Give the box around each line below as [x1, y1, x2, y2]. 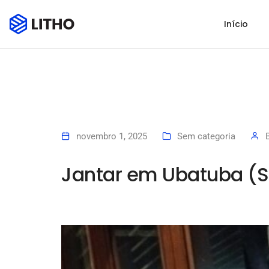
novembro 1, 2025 [76, 131, 147, 142]
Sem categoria [177, 131, 235, 142]
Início [224, 18, 248, 30]
